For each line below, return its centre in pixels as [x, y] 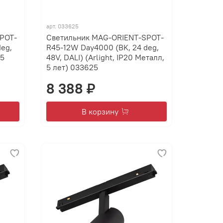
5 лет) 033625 [72, 67]
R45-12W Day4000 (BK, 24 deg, [103, 48]
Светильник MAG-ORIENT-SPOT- [105, 38]
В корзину [100, 112]
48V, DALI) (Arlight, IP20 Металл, [106, 57]
